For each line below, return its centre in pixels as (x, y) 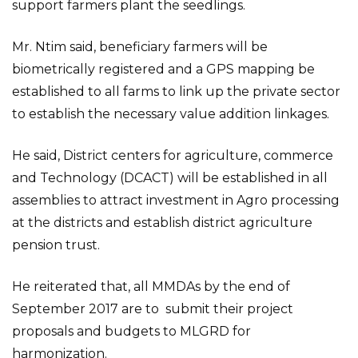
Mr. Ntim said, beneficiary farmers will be (140, 47)
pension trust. (56, 245)
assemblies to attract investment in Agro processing (176, 200)
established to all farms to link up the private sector (176, 91)
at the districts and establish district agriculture (162, 223)
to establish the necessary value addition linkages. (171, 114)
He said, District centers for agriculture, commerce (173, 155)
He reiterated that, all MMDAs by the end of (151, 286)
